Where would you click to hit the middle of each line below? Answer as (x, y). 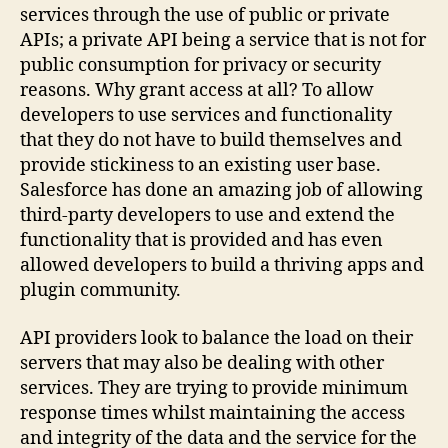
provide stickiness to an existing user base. (200, 166)
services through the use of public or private (205, 16)
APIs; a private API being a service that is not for (223, 41)
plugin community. (100, 291)
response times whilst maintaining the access (212, 413)
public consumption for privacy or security (200, 66)
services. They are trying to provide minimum (214, 388)
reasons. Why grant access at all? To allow (197, 91)
